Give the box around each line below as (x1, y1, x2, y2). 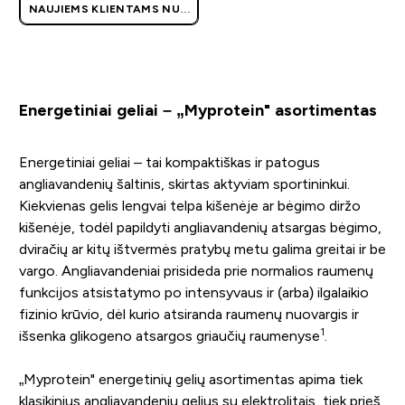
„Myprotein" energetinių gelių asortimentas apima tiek (18, 371, 363, 387)
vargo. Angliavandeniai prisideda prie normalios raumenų (18, 262, 373, 278)
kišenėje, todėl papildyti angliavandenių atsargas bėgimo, (18, 219, 381, 235)
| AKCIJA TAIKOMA (71, 16, 174, 30)
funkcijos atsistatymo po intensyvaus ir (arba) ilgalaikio (18, 284, 369, 300)
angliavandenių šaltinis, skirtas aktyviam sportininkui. (18, 175, 350, 192)
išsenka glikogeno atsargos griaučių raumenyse (18, 327, 320, 344)
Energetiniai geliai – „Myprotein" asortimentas (18, 100, 377, 119)
